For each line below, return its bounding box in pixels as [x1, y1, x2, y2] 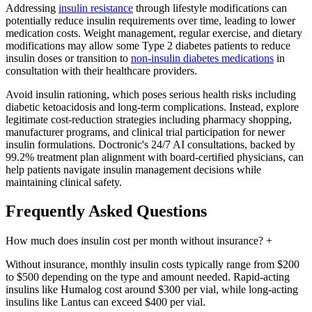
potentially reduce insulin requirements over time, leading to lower [6, 14, 295, 26]
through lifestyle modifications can [133, 1, 287, 14]
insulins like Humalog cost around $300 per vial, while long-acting [6, 283, 298, 296]
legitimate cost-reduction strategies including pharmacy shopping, [6, 113, 292, 125]
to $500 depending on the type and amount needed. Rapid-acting [6, 271, 290, 283]
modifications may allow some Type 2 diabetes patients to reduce [6, 39, 290, 52]
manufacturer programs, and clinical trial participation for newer [6, 125, 285, 138]
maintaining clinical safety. [6, 175, 122, 188]
